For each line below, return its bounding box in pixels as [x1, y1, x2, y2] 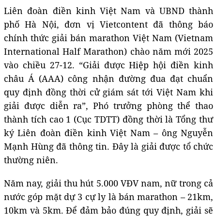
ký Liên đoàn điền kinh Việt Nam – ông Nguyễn [4, 127, 213, 139]
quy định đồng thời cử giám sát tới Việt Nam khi [4, 86, 213, 98]
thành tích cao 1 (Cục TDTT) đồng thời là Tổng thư [4, 113, 213, 125]
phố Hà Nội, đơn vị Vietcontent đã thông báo [4, 18, 213, 31]
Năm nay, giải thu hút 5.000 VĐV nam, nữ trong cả [4, 177, 213, 189]
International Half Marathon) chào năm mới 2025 [4, 46, 213, 58]
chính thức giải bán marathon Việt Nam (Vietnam [4, 32, 213, 44]
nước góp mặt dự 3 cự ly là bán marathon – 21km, [4, 191, 213, 203]
